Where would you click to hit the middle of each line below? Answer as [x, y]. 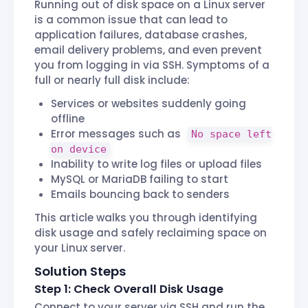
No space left [231, 134]
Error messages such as [117, 134]
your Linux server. [80, 248]
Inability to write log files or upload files [156, 164]
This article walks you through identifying [146, 218]
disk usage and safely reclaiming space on [151, 233]
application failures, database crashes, [141, 35]
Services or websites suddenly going [148, 104]
